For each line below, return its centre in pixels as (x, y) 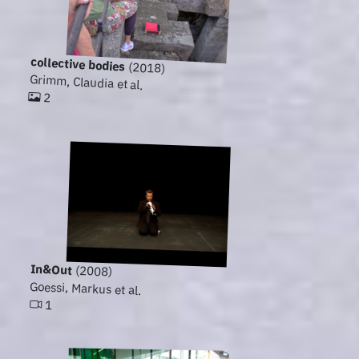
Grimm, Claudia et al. (87, 82)
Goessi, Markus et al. (86, 288)
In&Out (52, 270)
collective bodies (78, 64)
